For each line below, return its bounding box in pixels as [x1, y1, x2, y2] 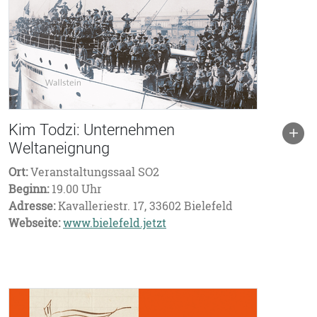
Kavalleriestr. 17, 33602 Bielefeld [55, 198, 233, 214]
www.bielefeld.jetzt [63, 215, 166, 231]
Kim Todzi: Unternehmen [8, 121, 175, 139]
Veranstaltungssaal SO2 [28, 164, 159, 180]
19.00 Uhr [49, 181, 102, 197]
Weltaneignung [8, 139, 110, 157]
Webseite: [8, 215, 60, 231]
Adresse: [8, 198, 55, 214]
